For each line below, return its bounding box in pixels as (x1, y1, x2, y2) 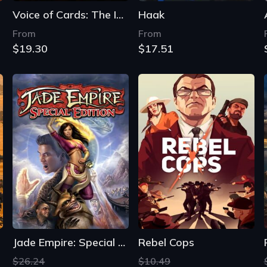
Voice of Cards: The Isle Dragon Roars (116, 8, 124, 22)
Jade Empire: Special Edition (118, 235, 126, 249)
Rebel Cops (138, 235, 194, 249)
